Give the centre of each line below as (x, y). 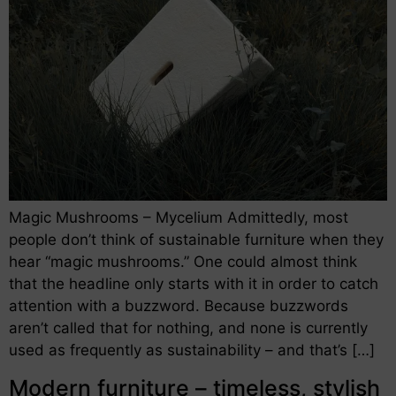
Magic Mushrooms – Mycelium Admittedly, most (179, 218)
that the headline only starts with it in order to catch (194, 284)
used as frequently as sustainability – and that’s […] (192, 350)
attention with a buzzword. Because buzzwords (179, 306)
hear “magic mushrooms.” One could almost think (183, 262)
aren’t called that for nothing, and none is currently (188, 328)
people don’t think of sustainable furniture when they (196, 240)
